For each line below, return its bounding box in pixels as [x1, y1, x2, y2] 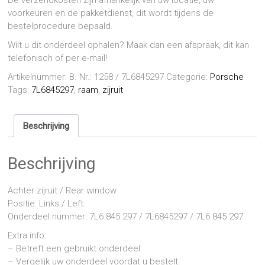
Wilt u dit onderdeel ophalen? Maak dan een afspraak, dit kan [8, 40, 250, 51]
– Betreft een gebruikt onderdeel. [8, 243, 143, 254]
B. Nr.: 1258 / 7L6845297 [69, 72, 164, 83]
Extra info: [8, 230, 47, 241]
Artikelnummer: [8, 72, 70, 83]
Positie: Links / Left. [8, 198, 86, 209]
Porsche [210, 72, 244, 83]
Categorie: [166, 72, 211, 83]
